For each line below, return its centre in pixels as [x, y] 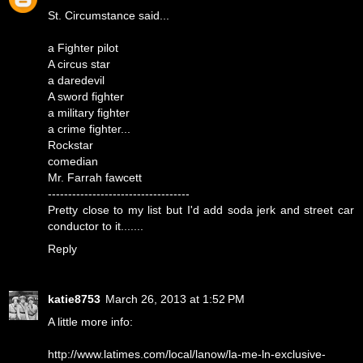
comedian [73, 162]
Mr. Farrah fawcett [95, 178]
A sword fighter [86, 97]
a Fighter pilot [83, 48]
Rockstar [70, 145]
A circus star [79, 64]
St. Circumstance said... [109, 16]
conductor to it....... [96, 226]
